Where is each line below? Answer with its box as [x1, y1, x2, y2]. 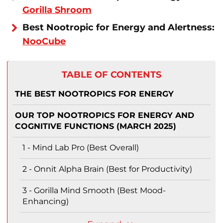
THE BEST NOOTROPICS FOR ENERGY [15, 89, 174, 99]
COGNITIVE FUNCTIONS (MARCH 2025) [15, 121, 176, 131]
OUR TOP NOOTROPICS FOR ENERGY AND [15, 111, 194, 120]
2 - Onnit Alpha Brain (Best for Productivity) [22, 164, 192, 174]
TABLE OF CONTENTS [62, 69, 161, 81]
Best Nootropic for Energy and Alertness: [22, 22, 215, 33]
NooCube [22, 36, 66, 47]
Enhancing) [22, 197, 69, 207]
